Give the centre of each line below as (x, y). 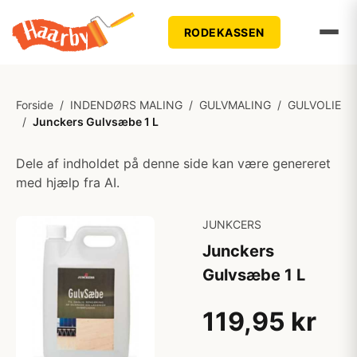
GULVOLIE (314, 105)
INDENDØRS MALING (126, 105)
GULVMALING (235, 105)
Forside (35, 105)
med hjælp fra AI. (68, 182)
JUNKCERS (232, 224)
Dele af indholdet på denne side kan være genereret (173, 163)
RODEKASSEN (224, 32)
